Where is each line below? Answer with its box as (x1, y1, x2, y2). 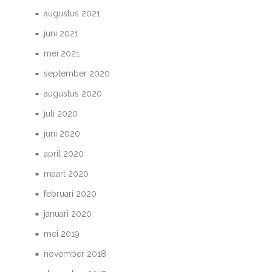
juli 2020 (44, 109, 78, 118)
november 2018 (44, 249, 107, 259)
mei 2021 (44, 49, 80, 58)
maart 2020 (44, 169, 89, 178)
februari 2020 (44, 189, 97, 199)
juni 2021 (44, 29, 79, 38)
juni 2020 (44, 129, 81, 138)
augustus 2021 (44, 8, 101, 18)
